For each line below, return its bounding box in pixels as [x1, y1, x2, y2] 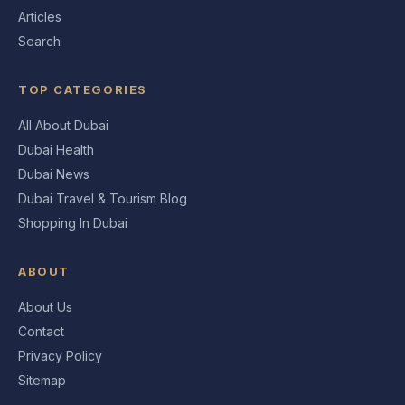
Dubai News [18, 166, 89, 182]
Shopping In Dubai [18, 215, 127, 231]
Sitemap [18, 372, 66, 388]
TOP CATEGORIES [18, 82, 147, 97]
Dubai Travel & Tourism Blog [18, 191, 187, 206]
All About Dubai [18, 118, 108, 133]
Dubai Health [18, 142, 94, 157]
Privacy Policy [18, 348, 102, 363]
